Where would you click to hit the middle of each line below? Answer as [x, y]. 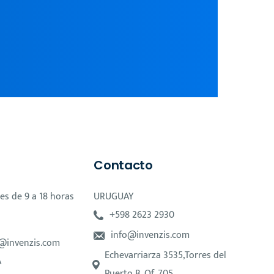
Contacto [123, 165]
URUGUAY [114, 197]
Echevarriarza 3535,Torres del [166, 255]
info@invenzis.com [150, 235]
